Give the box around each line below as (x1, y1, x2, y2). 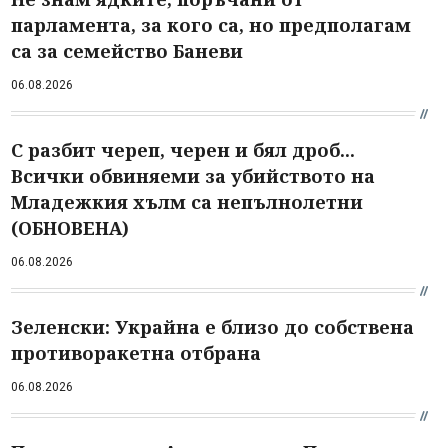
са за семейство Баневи (11, 38, 243, 63)
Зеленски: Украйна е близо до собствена (11, 314, 414, 339)
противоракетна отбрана (11, 340, 261, 365)
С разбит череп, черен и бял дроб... (11, 137, 355, 162)
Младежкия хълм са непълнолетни (11, 189, 363, 214)
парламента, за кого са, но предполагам (11, 12, 411, 37)
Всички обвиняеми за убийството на (11, 163, 375, 188)
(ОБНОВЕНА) (11, 215, 129, 240)
